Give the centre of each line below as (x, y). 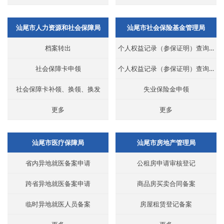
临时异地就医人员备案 (58, 204)
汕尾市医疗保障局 (58, 143)
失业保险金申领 (166, 89)
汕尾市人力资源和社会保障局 (58, 28)
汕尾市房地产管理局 (166, 143)
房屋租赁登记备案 (166, 204)
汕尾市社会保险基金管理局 (166, 28)
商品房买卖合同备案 (166, 184)
